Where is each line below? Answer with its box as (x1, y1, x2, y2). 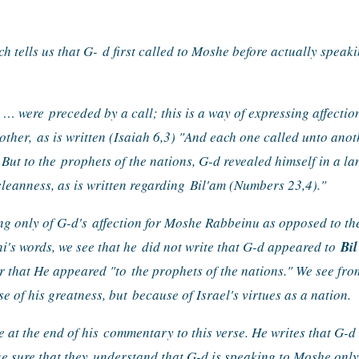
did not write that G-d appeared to (142, 237, 341, 256)
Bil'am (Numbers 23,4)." (189, 175, 326, 195)
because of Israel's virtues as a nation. (132, 285, 351, 305)
